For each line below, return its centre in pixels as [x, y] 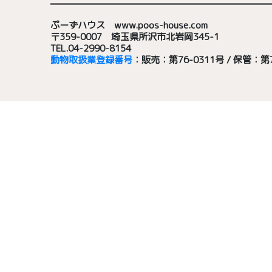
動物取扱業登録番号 [91, 60]
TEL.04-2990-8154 [90, 49]
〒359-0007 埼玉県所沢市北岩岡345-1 [134, 37]
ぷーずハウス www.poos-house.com [129, 25]
